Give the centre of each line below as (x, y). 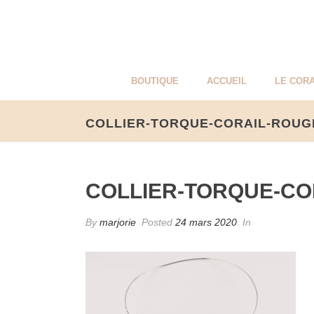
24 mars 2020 (206, 222)
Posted (157, 222)
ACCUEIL (227, 81)
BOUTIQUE (155, 81)
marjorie (118, 222)
